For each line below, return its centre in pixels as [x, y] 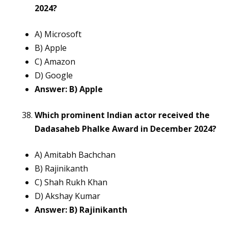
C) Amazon [55, 62]
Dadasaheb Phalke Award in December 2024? [125, 129]
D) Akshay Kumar [67, 196]
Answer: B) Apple [69, 89]
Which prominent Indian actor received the [122, 115]
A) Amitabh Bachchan [75, 155]
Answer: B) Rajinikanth [81, 210]
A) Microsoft [58, 34]
